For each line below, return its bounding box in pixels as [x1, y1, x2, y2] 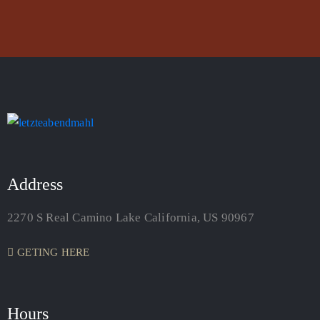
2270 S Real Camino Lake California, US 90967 [7, 211, 254, 225]
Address [7, 175, 63, 194]
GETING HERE [17, 246, 90, 259]
